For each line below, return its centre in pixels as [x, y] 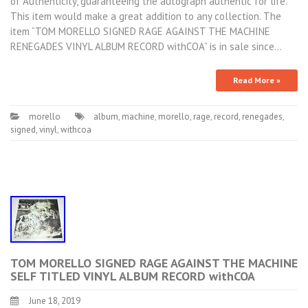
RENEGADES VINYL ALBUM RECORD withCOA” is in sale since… [146, 46]
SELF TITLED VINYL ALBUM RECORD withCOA [133, 276]
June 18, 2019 [55, 301]
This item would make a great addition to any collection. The [146, 16]
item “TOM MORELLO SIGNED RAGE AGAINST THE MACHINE [140, 31]
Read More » [257, 80]
